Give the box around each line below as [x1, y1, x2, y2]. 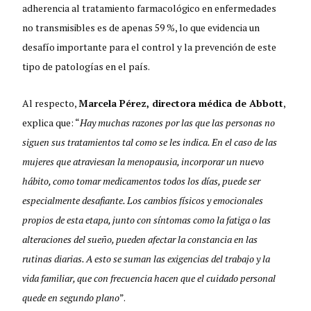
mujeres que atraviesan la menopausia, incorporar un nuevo [22, 155, 264, 169]
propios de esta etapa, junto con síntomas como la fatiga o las [22, 213, 271, 227]
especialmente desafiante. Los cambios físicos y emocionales [22, 194, 264, 208]
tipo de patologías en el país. [22, 60, 151, 74]
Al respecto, [22, 96, 79, 110]
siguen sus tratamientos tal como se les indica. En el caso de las [22, 135, 278, 149]
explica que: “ [22, 116, 81, 130]
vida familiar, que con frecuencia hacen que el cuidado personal [22, 271, 276, 285]
